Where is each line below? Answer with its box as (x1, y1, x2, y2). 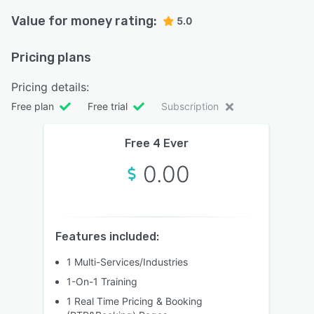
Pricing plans (11, 49, 91, 65)
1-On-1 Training (67, 275, 137, 287)
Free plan (11, 100, 54, 112)
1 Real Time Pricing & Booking (67, 294, 203, 307)
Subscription (161, 100, 219, 112)
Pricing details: (11, 79, 89, 94)
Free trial (88, 100, 128, 112)
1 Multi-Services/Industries (67, 255, 188, 268)
